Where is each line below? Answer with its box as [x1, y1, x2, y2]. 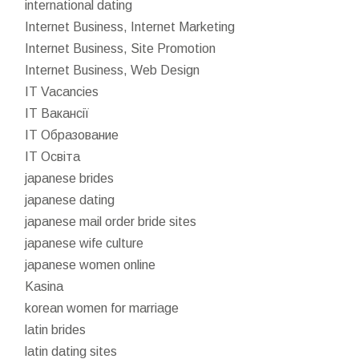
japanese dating [25, 192, 115, 207]
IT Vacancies [25, 84, 99, 99]
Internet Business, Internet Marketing [25, 19, 236, 34]
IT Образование [25, 127, 119, 142]
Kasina [25, 279, 64, 293]
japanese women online [25, 257, 156, 272]
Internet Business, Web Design [25, 63, 200, 77]
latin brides [25, 322, 87, 337]
